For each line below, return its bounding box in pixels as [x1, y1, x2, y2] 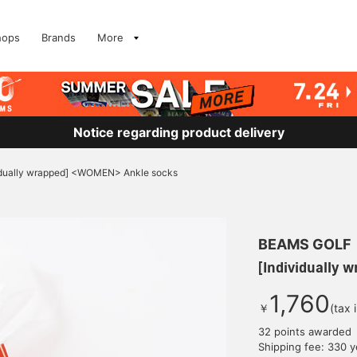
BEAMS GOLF [258, 236, 351, 253]
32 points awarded [258, 325, 351, 338]
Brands [41, 31, 76, 44]
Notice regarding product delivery [73, 124, 284, 140]
